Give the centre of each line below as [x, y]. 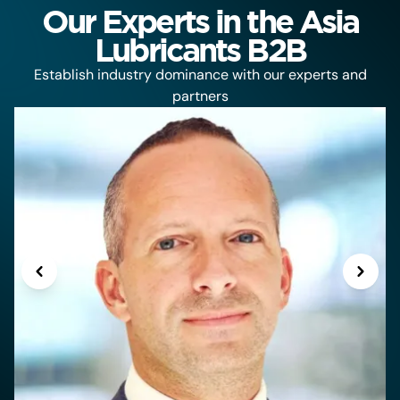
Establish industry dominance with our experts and [200, 74]
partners [200, 96]
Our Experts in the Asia [200, 21]
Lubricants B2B [200, 49]
